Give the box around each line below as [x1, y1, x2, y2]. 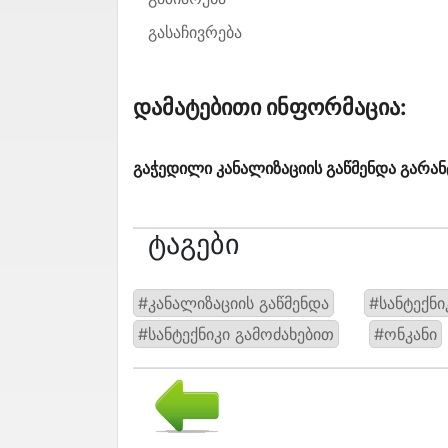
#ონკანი [374, 323, 437, 344]
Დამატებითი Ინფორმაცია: [133, 93, 407, 120]
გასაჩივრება [148, 21, 242, 42]
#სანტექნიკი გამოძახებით [138, 323, 334, 344]
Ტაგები [148, 226, 240, 261]
